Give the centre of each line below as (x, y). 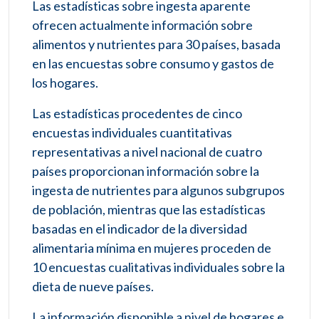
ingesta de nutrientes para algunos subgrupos (158, 190)
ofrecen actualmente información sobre (142, 25)
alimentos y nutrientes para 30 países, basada (156, 45)
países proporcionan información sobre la (146, 171)
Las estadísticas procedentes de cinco (137, 114)
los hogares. (65, 83)
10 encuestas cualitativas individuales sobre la (158, 267)
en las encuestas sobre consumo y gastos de (153, 64)
